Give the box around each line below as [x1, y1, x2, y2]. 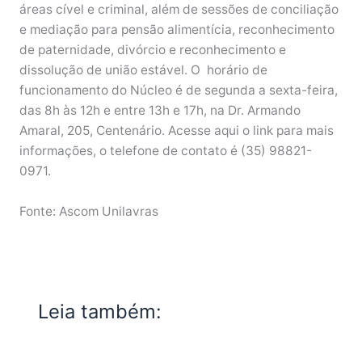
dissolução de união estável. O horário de [19, 62, 267, 78]
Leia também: [38, 300, 162, 323]
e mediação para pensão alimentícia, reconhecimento [19, 22, 335, 38]
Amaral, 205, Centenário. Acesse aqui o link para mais [19, 123, 334, 139]
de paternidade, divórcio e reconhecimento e [19, 42, 286, 58]
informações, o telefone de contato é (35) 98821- [19, 143, 312, 159]
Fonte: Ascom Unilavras [19, 204, 158, 219]
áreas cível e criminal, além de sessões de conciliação [19, 2, 339, 18]
